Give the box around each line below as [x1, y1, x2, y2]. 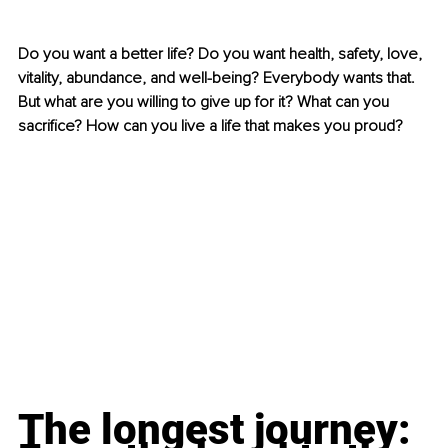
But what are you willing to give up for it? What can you [18, 92, 393, 113]
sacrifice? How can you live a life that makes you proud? [18, 116, 403, 137]
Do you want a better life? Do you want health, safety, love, [18, 44, 426, 65]
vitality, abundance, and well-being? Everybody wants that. [18, 68, 419, 89]
